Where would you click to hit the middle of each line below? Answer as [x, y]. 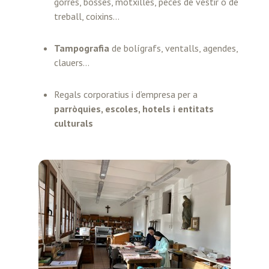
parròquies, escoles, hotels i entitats [134, 108]
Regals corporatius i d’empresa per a [126, 94]
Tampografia [82, 48]
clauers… [72, 62]
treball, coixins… [87, 17]
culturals [74, 123]
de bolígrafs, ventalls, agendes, [174, 48]
